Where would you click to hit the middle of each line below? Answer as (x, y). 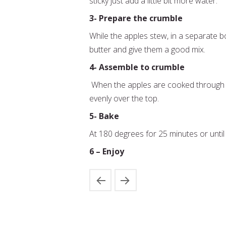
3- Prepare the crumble (136, 18)
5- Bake (104, 116)
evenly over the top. (124, 98)
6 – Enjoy (107, 151)
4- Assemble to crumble (137, 67)
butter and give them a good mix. (147, 49)
